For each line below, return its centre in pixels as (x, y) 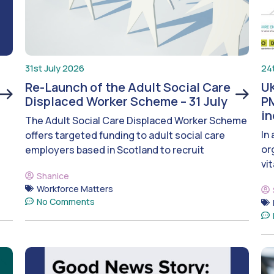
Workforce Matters (75, 188)
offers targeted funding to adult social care (125, 135)
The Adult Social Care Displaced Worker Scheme (136, 120)
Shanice (53, 176)
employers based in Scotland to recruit (114, 150)
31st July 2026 (54, 68)
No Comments (65, 201)
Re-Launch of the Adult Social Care (128, 87)
